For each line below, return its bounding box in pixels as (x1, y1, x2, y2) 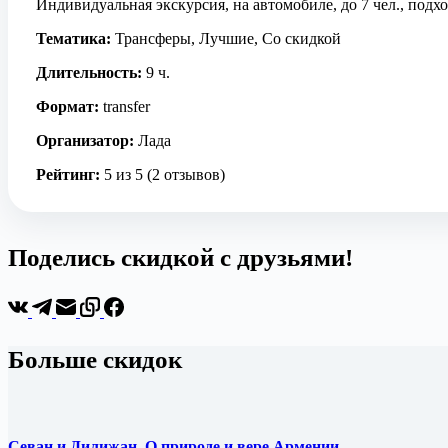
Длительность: (36, 63, 142, 81)
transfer (99, 97, 150, 115)
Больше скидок (8, 345, 182, 373)
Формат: (36, 97, 99, 115)
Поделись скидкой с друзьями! (8, 243, 353, 271)
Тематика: (36, 29, 111, 47)
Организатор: (36, 131, 134, 149)
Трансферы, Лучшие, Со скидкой (111, 29, 341, 47)
